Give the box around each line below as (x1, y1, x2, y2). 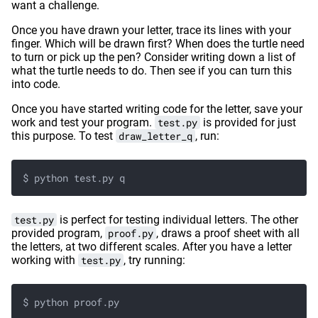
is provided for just (200, 115, 296, 129)
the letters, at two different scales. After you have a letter (11, 239, 292, 253)
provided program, (11, 226, 105, 240)
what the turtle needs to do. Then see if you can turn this (11, 63, 292, 77)
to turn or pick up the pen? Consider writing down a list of (11, 50, 296, 64)
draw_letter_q (119, 128, 192, 143)
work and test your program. (11, 115, 155, 129)
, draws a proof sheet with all (156, 226, 300, 240)
